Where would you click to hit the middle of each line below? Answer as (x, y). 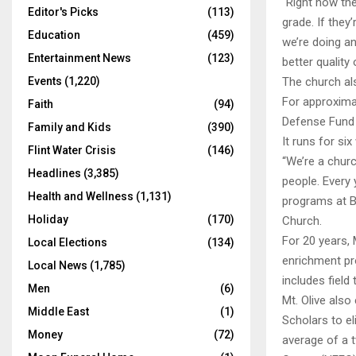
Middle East (58, 311)
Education (54, 35)
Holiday (48, 219)
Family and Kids (70, 127)
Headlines (54, 173)
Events (45, 81)
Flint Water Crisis (72, 150)
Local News (58, 265)
